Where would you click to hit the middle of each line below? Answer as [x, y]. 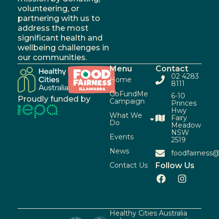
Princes [184, 103]
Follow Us [175, 165]
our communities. [52, 57]
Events [121, 137]
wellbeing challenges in [63, 47]
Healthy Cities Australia [148, 213]
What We [126, 115]
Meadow [186, 125]
